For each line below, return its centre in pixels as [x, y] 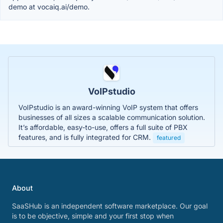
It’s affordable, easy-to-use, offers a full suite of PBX [103, 127]
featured [169, 137]
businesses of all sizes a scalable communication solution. [112, 117]
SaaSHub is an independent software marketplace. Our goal [110, 206]
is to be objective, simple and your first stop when [93, 216]
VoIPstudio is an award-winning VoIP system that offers [108, 107]
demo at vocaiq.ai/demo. [49, 6]
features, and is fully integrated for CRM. [86, 137]
